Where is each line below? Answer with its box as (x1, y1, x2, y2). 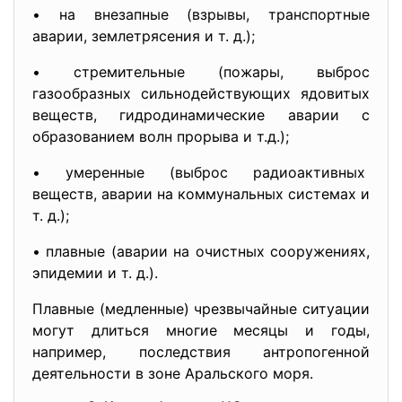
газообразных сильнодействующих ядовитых (32, 84, 370, 102)
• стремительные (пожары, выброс (32, 63, 370, 81)
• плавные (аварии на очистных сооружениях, (32, 242, 370, 260)
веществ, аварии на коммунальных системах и (32, 185, 370, 203)
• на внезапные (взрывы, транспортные (32, 5, 370, 23)
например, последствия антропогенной (32, 343, 370, 361)
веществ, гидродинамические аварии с (32, 106, 370, 124)
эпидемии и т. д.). (32, 264, 158, 282)
